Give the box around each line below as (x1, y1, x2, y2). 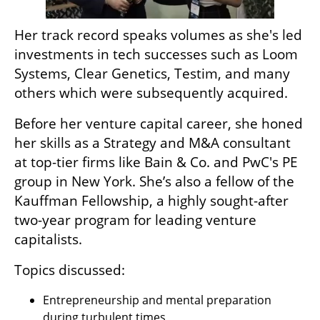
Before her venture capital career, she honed (14, 114, 303, 133)
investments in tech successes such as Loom (14, 44, 298, 64)
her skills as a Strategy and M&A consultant (14, 133, 291, 152)
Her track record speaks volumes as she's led (14, 25, 302, 44)
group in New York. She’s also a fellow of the (14, 171, 294, 191)
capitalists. (14, 229, 86, 249)
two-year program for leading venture (14, 210, 256, 229)
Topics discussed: (14, 260, 125, 279)
